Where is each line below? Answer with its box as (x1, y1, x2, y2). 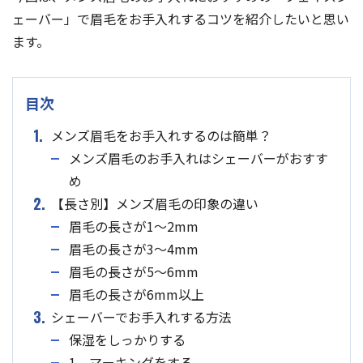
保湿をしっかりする (69, 330, 186, 350)
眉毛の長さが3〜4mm (69, 239, 199, 259)
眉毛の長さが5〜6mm (69, 262, 199, 282)
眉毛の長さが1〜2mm (69, 216, 199, 237)
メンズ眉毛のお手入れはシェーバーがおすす (69, 148, 328, 169)
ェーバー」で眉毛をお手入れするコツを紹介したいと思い (12, 9, 349, 29)
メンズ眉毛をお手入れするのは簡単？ (51, 126, 271, 146)
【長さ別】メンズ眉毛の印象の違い (51, 194, 258, 214)
